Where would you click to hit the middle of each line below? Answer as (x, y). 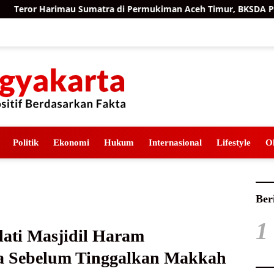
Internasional (175, 143)
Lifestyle (234, 143)
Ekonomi (71, 143)
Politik (26, 143)
